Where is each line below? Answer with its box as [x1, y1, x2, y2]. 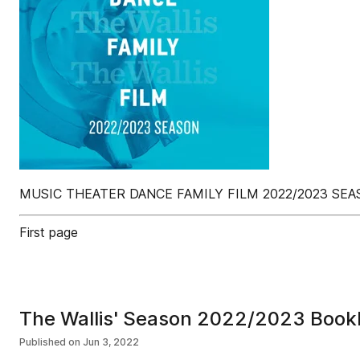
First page [19, 224, 78, 240]
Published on [19, 336, 80, 348]
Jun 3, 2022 [83, 336, 139, 348]
